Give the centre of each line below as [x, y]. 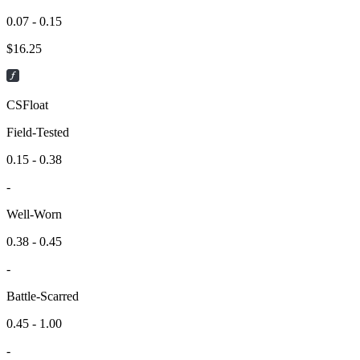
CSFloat [27, 104]
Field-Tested [38, 132]
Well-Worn [34, 214]
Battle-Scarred [43, 296]
